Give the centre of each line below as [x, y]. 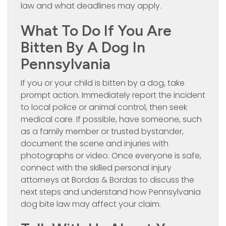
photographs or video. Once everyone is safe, [111, 155]
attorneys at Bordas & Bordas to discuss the [107, 180]
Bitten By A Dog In [83, 47]
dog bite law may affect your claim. [91, 204]
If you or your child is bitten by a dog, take [103, 83]
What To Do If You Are [96, 30]
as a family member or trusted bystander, [102, 131]
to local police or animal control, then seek [104, 107]
